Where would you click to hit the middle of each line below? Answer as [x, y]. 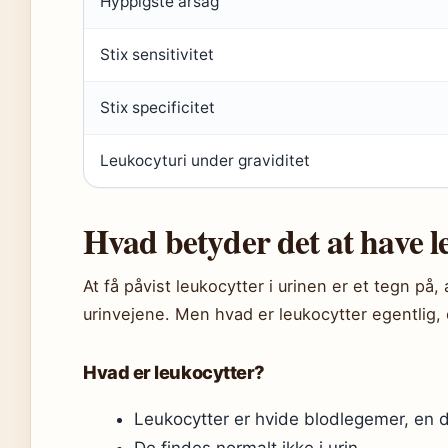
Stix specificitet [157, 107]
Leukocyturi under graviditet [205, 160]
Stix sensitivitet [157, 54]
